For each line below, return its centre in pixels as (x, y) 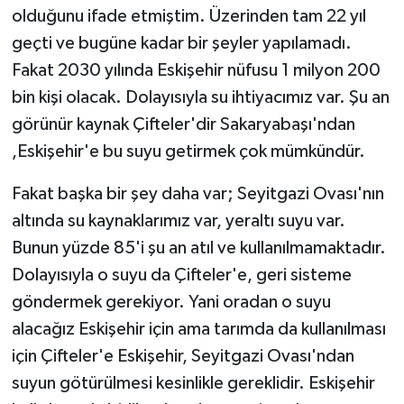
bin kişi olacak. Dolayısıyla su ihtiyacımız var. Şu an (200, 97)
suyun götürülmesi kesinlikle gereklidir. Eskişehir (193, 383)
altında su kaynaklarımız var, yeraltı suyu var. (178, 220)
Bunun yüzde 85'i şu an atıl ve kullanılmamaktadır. (198, 248)
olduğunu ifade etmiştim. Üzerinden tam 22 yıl (188, 16)
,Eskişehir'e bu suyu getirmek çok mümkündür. (188, 151)
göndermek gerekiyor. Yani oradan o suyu (171, 302)
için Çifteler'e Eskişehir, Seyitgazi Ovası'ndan (183, 356)
